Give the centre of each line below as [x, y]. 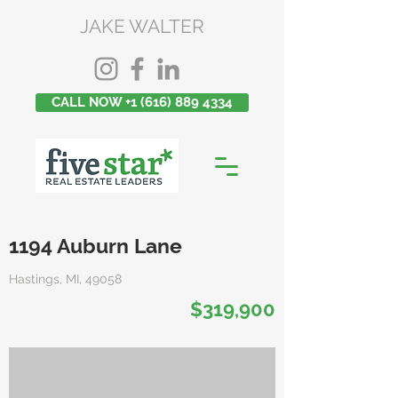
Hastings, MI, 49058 [65, 279]
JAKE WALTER [142, 26]
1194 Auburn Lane [96, 246]
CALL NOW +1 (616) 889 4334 [142, 102]
